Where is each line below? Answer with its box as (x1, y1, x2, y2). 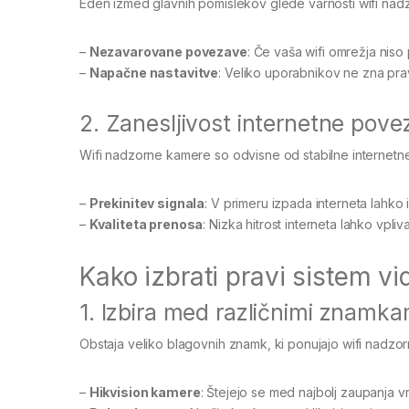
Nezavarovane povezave (89, 43, 247, 59)
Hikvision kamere (89, 383, 201, 400)
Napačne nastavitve (89, 64, 219, 80)
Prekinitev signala (89, 194, 205, 211)
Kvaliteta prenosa (89, 215, 204, 232)
